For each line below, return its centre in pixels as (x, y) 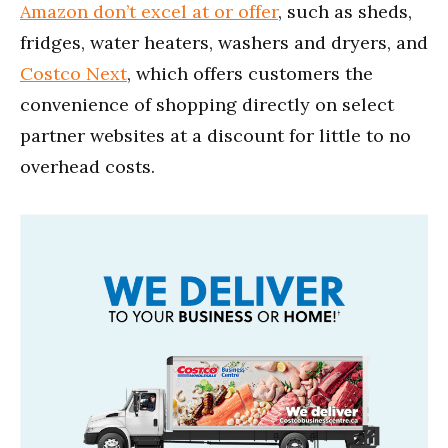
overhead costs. (87, 166)
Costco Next (73, 73)
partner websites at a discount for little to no (215, 135)
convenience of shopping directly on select (207, 104)
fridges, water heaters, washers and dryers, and (224, 42)
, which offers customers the (250, 73)
